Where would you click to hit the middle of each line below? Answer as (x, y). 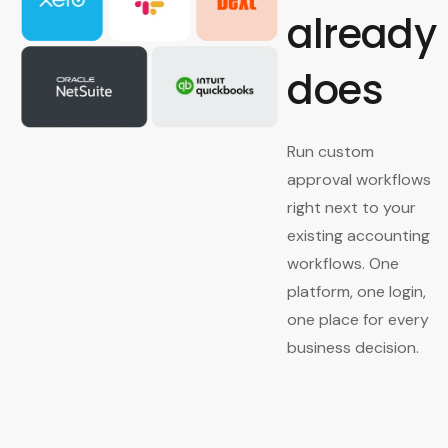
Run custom (330, 151)
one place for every (357, 319)
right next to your (351, 207)
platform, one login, (356, 291)
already (361, 33)
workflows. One (342, 263)
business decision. (352, 347)
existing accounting (358, 235)
